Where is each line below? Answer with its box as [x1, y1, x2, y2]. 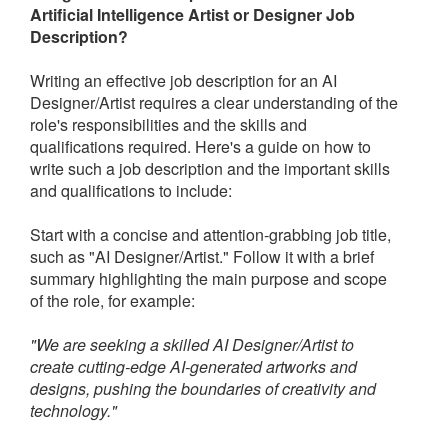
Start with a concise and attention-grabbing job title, [30, 223, 391, 247]
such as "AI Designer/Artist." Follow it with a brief [30, 245, 374, 269]
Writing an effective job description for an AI [30, 69, 337, 93]
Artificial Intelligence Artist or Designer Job [30, 3, 355, 27]
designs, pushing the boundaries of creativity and [30, 377, 376, 401]
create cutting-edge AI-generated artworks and [30, 355, 357, 379]
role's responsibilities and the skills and [30, 113, 307, 137]
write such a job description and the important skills [30, 157, 390, 181]
